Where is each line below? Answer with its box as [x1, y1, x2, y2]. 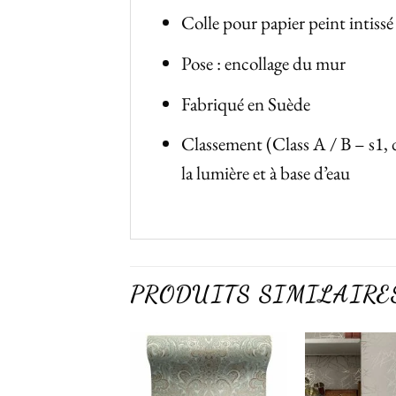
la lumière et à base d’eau [181, 161, 351, 186]
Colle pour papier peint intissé [181, 11, 394, 35]
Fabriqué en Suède [181, 91, 311, 116]
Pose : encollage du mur [181, 51, 346, 76]
